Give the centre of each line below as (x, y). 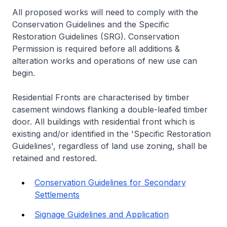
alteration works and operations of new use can (105, 61)
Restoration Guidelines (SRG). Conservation (96, 37)
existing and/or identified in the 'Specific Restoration (111, 134)
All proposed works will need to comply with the (105, 12)
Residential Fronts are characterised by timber (101, 98)
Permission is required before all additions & (96, 49)
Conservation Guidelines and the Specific (91, 25)
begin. (24, 73)
